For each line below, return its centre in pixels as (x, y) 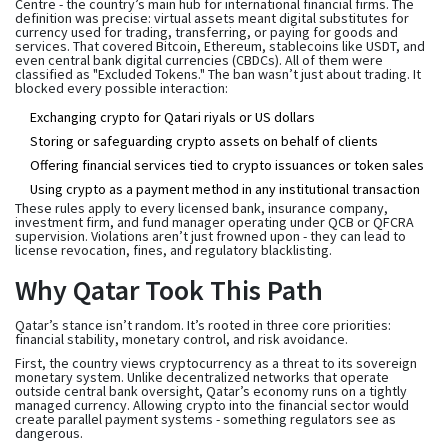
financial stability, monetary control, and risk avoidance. (181, 338)
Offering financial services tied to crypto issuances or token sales (227, 164)
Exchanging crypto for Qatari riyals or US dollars (172, 116)
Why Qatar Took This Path (169, 289)
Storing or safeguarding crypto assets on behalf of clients (204, 140)
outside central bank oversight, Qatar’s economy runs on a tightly (211, 390)
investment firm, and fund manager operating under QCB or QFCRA (214, 221)
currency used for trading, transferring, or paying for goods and (206, 31)
